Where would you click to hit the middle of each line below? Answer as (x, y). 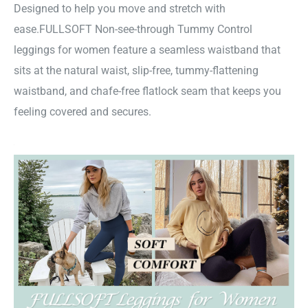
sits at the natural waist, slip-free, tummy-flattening (136, 71)
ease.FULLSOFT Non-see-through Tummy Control (133, 30)
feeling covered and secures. (82, 112)
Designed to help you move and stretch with (120, 9)
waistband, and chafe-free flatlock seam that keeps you (147, 91)
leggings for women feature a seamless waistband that (147, 50)
